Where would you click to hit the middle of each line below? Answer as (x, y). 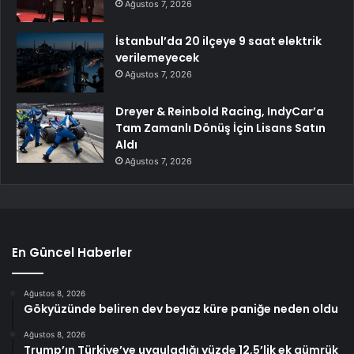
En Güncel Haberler (72, 252)
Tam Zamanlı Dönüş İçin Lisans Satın (220, 128)
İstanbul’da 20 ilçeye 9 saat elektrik (218, 41)
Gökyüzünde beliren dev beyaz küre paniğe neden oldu (181, 309)
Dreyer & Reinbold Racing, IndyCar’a (220, 111)
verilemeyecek (157, 57)
